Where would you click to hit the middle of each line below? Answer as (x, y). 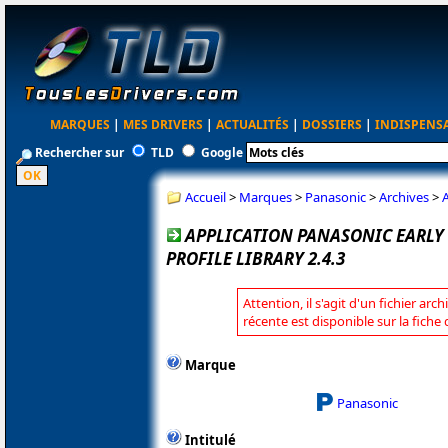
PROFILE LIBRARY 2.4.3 (255, 258)
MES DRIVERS (163, 124)
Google (222, 152)
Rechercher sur (79, 152)
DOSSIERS (332, 124)
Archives (404, 196)
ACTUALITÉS (253, 124)
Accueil (205, 196)
